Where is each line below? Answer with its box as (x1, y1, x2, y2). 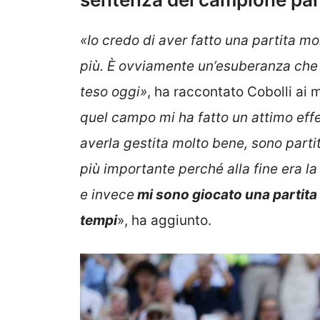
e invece (80, 186, 134, 203)
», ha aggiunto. (117, 211, 211, 229)
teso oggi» (80, 83, 147, 100)
